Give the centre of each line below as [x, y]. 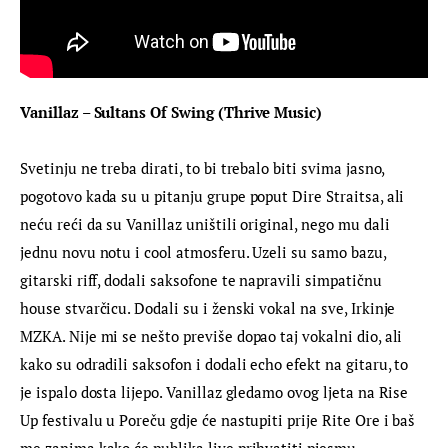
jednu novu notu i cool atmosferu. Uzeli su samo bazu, [205, 251]
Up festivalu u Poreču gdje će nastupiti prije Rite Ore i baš [220, 419]
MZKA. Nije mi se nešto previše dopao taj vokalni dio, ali [213, 335]
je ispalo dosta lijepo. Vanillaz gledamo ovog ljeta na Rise [216, 391]
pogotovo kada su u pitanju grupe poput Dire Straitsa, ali [214, 195]
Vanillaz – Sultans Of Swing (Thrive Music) [171, 111]
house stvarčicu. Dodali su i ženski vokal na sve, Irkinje [210, 307]
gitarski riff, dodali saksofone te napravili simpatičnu [203, 279]
